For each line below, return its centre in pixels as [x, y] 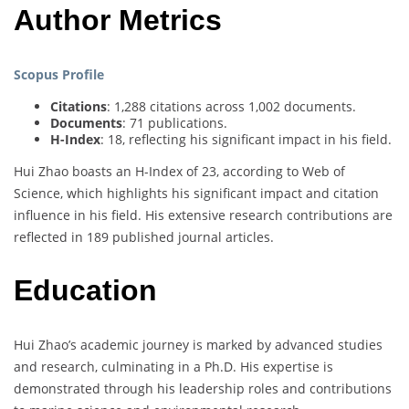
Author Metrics [118, 21]
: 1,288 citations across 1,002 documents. [231, 106]
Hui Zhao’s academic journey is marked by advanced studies [198, 344]
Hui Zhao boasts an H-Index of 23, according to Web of [179, 171]
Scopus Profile [59, 74]
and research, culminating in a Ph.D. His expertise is [173, 366]
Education [85, 291]
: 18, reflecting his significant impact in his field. [246, 139]
